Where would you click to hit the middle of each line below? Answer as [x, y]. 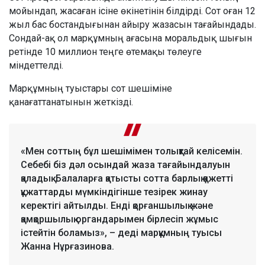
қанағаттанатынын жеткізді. [71, 102]
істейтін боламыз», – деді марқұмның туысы [121, 232]
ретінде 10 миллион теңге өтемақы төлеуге [105, 51]
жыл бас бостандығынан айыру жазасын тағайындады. [132, 24]
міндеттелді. [36, 65]
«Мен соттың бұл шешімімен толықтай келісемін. [132, 151]
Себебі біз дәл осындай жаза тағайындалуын [125, 164]
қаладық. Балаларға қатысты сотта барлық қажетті [127, 178]
